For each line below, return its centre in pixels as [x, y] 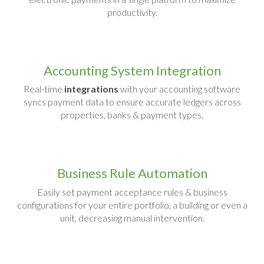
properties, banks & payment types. [132, 115]
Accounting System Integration [132, 70]
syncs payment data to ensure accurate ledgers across [132, 102]
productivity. [132, 12]
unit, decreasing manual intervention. [132, 218]
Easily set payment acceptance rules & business [132, 192]
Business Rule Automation [132, 173]
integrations [91, 89]
